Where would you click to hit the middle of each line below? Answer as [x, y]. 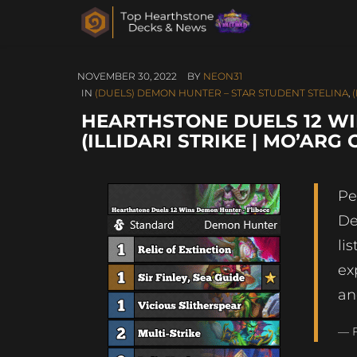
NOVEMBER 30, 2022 [127, 76]
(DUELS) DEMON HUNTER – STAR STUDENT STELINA [222, 93]
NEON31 [223, 76]
